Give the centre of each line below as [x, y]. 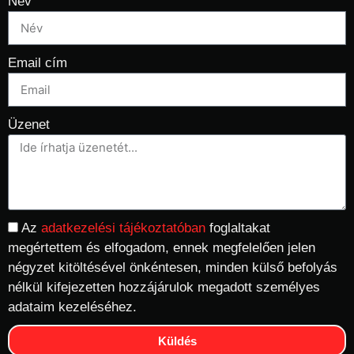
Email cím [38, 63]
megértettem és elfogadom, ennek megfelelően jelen [162, 248]
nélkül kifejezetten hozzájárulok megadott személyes [164, 288]
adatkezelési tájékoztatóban [125, 228]
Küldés [177, 341]
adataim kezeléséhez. [72, 307]
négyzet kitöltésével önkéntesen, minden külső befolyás [173, 268]
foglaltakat [240, 228]
